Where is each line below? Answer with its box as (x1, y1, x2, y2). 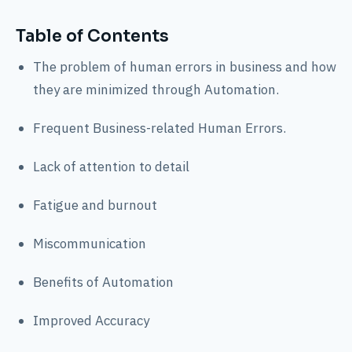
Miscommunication (33, 234, 146, 252)
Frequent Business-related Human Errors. (33, 119, 286, 137)
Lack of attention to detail (33, 157, 189, 175)
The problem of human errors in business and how (33, 57, 336, 75)
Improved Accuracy (33, 311, 149, 329)
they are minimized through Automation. (33, 80, 279, 98)
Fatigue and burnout (33, 196, 157, 214)
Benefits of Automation (33, 273, 174, 291)
